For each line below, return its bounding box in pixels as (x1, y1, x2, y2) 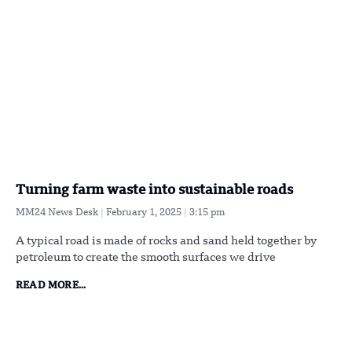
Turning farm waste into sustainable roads (16, 184, 293, 198)
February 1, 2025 (106, 208, 184, 218)
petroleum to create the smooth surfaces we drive (16, 252, 276, 264)
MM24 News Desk (16, 208, 101, 218)
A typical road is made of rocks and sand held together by (16, 236, 317, 247)
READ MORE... (16, 281, 86, 291)
